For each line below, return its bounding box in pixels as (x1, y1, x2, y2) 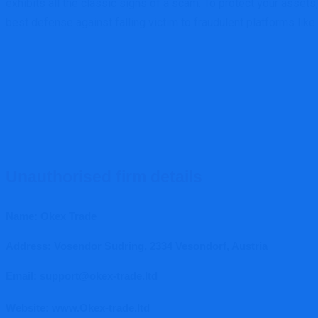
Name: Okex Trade (6, 210, 97, 222)
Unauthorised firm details (6, 168, 202, 186)
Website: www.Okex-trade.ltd (6, 302, 153, 314)
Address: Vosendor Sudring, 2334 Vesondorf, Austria (6, 240, 268, 252)
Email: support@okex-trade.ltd (6, 270, 158, 282)
